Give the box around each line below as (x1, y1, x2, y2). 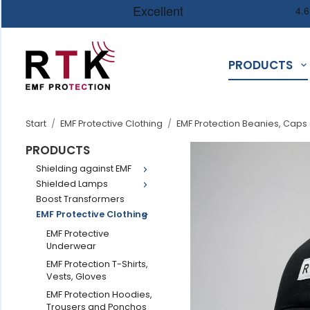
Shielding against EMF (36, 163, 131, 174)
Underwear (46, 240, 96, 252)
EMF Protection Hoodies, (46, 289, 152, 300)
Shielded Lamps (36, 178, 108, 190)
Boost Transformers (36, 193, 125, 205)
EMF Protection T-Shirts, (46, 258, 148, 270)
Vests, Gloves (46, 271, 107, 282)
